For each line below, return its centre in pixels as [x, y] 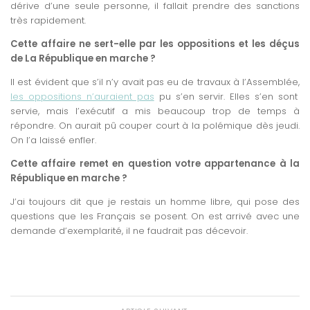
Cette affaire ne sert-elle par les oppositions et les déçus [155, 44]
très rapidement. [48, 20]
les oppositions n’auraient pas [82, 96]
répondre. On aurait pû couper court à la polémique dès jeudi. [155, 125]
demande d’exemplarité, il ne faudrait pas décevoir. [129, 231]
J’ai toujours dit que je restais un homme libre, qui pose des [155, 202]
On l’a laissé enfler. [53, 140]
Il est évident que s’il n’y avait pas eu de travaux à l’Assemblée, [155, 82]
